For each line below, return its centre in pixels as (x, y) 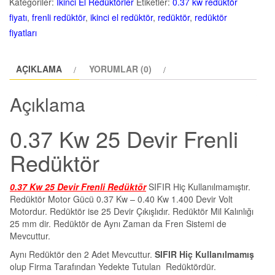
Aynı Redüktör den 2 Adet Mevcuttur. (82, 254)
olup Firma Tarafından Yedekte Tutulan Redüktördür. (113, 267)
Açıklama (48, 104)
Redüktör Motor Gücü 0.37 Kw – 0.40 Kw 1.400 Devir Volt (121, 199)
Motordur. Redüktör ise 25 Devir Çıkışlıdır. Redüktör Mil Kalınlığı (132, 211)
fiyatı (18, 17)
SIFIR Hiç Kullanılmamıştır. (198, 187)
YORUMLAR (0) (120, 68)
